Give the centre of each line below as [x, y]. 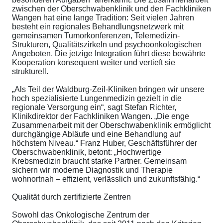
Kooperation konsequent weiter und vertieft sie [94, 63]
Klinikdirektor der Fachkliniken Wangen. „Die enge [101, 116]
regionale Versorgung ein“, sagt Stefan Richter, [94, 108]
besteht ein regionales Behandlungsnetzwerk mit [98, 27]
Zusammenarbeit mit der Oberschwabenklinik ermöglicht [111, 125]
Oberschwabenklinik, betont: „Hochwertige [87, 152]
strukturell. [30, 72]
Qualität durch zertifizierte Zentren [71, 197]
